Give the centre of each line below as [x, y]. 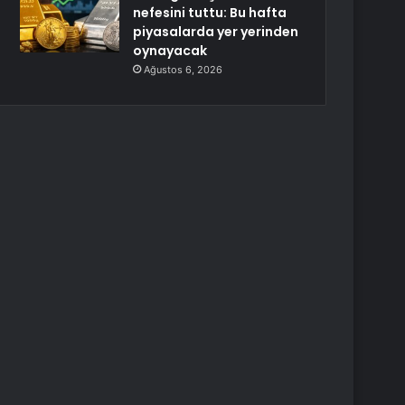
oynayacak [170, 51]
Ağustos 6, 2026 [184, 70]
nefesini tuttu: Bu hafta [210, 13]
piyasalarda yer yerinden [216, 32]
